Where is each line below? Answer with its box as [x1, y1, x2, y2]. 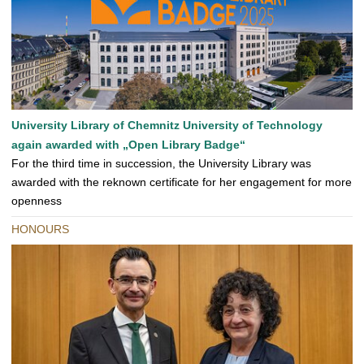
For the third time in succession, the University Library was [11, 157, 311, 171]
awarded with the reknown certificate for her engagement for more [11, 175, 352, 189]
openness [11, 194, 62, 208]
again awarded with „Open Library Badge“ [11, 138, 245, 152]
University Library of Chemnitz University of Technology [11, 119, 323, 132]
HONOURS [11, 223, 69, 236]
